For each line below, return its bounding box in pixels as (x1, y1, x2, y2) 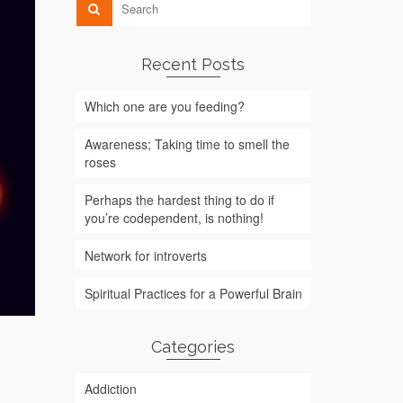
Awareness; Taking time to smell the (84, 135, 290, 154)
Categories (151, 337, 236, 357)
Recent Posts (141, 55, 246, 75)
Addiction (84, 380, 137, 399)
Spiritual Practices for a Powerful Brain (84, 284, 302, 303)
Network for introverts (84, 246, 207, 265)
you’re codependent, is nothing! (84, 209, 264, 228)
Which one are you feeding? (84, 97, 245, 116)
